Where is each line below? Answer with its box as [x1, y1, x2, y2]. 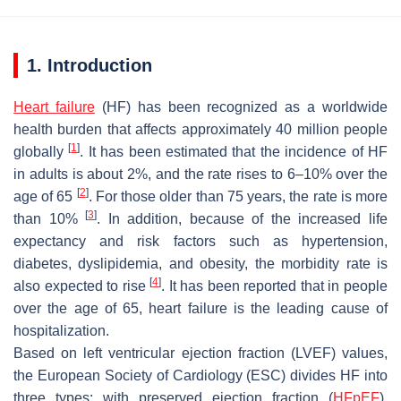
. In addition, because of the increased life [97, 210, 388, 226]
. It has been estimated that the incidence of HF [80, 143, 388, 159]
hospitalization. [13, 322, 109, 338]
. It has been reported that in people [161, 277, 388, 294]
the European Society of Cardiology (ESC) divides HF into [13, 367, 388, 383]
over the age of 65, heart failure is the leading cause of [13, 300, 388, 316]
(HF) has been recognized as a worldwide [94, 98, 388, 115]
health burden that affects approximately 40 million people [13, 121, 388, 137]
